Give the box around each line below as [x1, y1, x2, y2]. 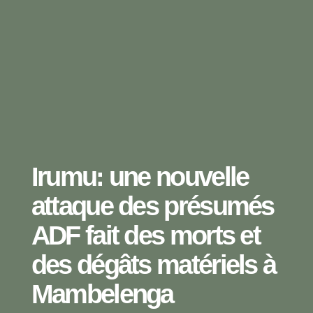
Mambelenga [31, 279, 173, 309]
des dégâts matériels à [31, 249, 276, 279]
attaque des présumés [31, 191, 274, 221]
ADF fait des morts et [31, 220, 261, 250]
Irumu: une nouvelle [31, 161, 249, 191]
